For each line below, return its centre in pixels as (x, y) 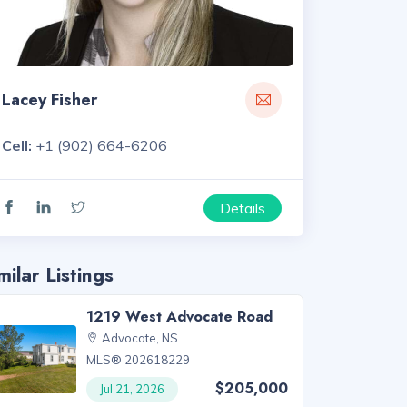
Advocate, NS (140, 338)
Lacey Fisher (50, 100)
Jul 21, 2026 (133, 389)
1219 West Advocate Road (180, 317)
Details (243, 208)
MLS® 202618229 (139, 360)
